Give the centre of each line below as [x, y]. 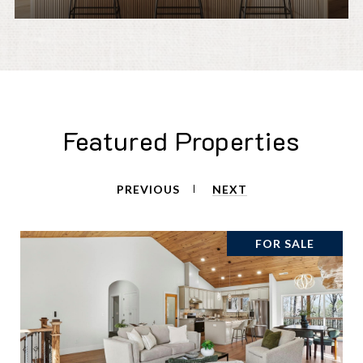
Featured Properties [181, 141]
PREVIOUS [148, 190]
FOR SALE [285, 244]
